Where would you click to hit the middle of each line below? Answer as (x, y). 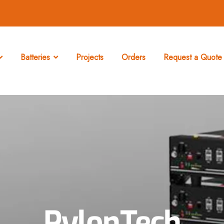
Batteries (35, 57)
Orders (134, 57)
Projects (90, 57)
